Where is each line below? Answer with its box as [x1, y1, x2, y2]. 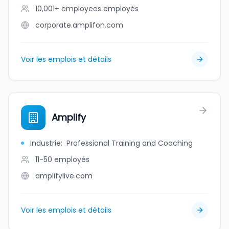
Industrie [30, 138, 61, 148]
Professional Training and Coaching [66, 138, 193, 148]
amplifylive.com [35, 171, 93, 181]
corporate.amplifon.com [35, 20, 123, 30]
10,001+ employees [35, 4, 101, 14]
